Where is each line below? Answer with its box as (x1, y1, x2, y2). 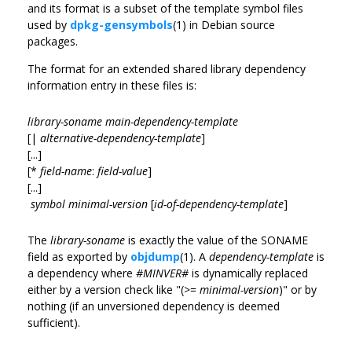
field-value (97, 163, 148, 178)
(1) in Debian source (173, 16, 275, 32)
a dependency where (27, 265, 136, 280)
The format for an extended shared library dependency (27, 60, 306, 76)
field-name (40, 163, 92, 178)
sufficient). (27, 314, 80, 330)
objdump (130, 248, 180, 264)
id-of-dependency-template (154, 196, 284, 211)
